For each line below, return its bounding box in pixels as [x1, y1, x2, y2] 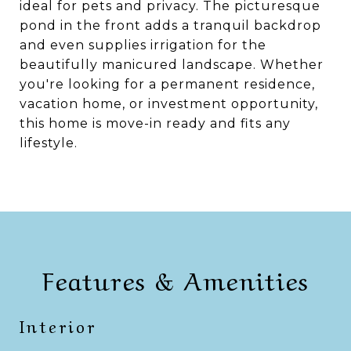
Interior [20, 313, 96, 337]
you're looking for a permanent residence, [20, 77, 315, 92]
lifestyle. [20, 136, 78, 150]
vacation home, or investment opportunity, [20, 96, 318, 111]
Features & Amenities [42, 260, 309, 297]
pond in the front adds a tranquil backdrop [20, 18, 321, 33]
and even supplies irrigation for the [20, 38, 266, 52]
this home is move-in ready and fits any [20, 116, 291, 131]
